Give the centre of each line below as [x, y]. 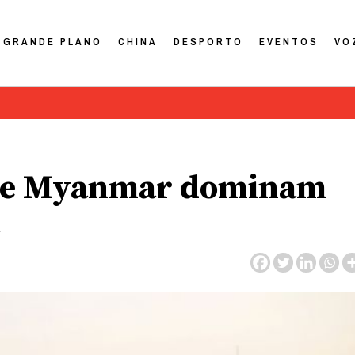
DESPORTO [209, 41]
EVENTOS [289, 41]
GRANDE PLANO [53, 41]
